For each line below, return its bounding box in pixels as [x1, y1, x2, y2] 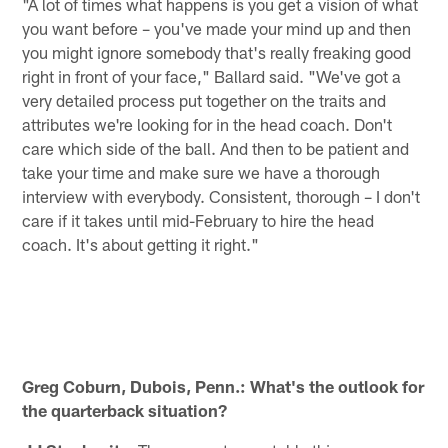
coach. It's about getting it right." [22, 233, 260, 254]
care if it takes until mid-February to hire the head [22, 209, 375, 230]
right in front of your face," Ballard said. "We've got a [22, 65, 402, 86]
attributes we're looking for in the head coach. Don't [22, 113, 393, 134]
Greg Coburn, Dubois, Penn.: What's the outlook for [22, 376, 425, 397]
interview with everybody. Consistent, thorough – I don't [22, 185, 421, 206]
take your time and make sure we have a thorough [22, 161, 381, 182]
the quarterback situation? [22, 400, 228, 421]
